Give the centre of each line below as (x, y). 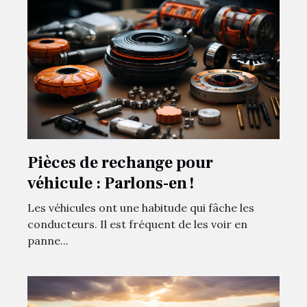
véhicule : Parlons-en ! (111, 183)
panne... (48, 240)
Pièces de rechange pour (120, 162)
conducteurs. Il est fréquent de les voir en (137, 224)
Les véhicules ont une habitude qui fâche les (141, 207)
